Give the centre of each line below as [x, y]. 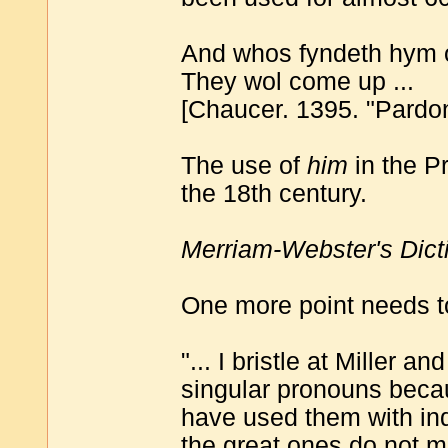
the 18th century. [274, 193]
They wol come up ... [297, 81]
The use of [244, 165]
